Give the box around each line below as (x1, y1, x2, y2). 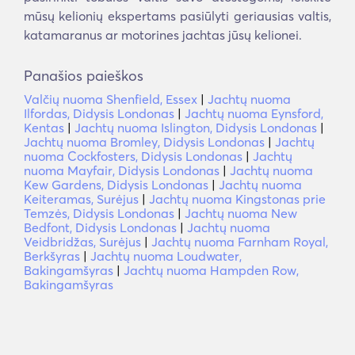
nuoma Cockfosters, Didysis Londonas (24, 148, 242, 164)
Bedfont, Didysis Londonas (24, 219, 177, 235)
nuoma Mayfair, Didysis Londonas (24, 162, 219, 178)
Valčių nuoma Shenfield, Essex (24, 91, 197, 107)
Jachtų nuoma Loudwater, (90, 248, 242, 264)
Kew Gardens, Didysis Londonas (24, 177, 208, 193)
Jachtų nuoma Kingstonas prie (149, 191, 326, 207)
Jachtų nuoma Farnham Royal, (151, 234, 328, 250)
